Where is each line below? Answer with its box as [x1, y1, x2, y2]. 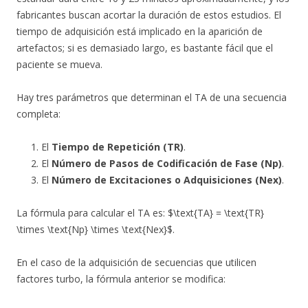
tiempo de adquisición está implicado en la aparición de [16, 25, 263, 38]
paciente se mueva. [16, 58, 102, 71]
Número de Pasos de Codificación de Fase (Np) [52, 157, 282, 170]
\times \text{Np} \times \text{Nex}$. [16, 223, 175, 236]
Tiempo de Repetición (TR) [52, 140, 184, 153]
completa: [16, 107, 60, 120]
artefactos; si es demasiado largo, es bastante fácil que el [16, 41, 273, 54]
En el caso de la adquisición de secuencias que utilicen [16, 256, 256, 269]
